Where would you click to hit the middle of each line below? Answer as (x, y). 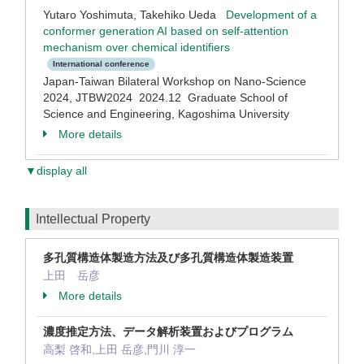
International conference (101, 64)
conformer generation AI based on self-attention (166, 31)
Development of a (271, 15)
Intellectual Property (93, 219)
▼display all (56, 171)
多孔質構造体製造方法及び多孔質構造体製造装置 (168, 258)
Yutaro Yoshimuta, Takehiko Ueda (134, 15)
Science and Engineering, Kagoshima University (166, 114)
